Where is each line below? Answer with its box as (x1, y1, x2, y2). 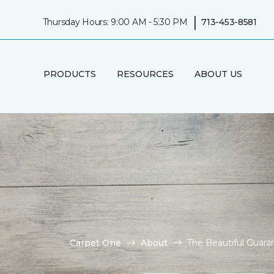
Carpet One (70, 237, 121, 248)
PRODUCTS (43, 68, 96, 80)
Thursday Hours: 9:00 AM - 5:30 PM (42, 16, 188, 28)
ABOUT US (194, 68, 242, 80)
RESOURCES (116, 68, 174, 80)
